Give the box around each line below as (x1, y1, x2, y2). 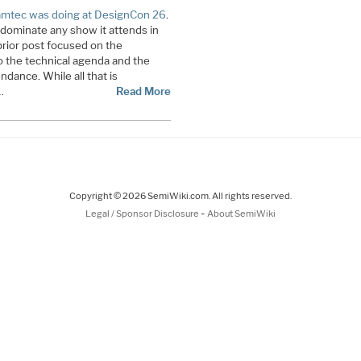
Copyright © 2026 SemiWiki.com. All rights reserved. (69, 189, 292, 201)
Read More (115, 84, 171, 98)
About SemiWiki (207, 207, 276, 219)
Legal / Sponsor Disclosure (85, 207, 201, 219)
